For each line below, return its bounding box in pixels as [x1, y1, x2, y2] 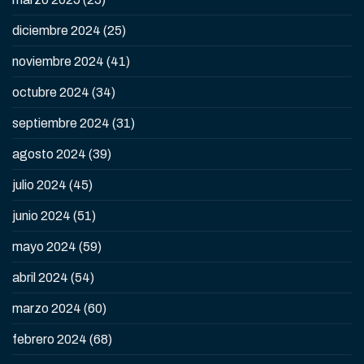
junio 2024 [12, 208, 71, 223]
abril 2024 [12, 270, 68, 284]
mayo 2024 [12, 239, 76, 253]
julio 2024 [12, 177, 67, 192]
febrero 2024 [12, 331, 87, 346]
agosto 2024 [12, 146, 86, 161]
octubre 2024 [12, 84, 89, 99]
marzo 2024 [12, 301, 81, 315]
